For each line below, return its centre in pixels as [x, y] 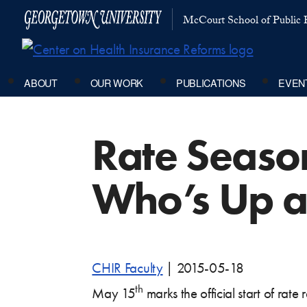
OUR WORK [117, 82]
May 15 [114, 293]
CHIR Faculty [127, 268]
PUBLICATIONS [211, 82]
